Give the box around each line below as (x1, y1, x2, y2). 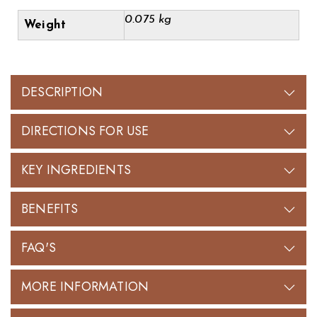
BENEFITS (21, 199, 79, 218)
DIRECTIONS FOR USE (21, 121, 149, 140)
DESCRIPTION (21, 82, 103, 101)
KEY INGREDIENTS (21, 160, 131, 179)
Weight (24, 19, 67, 31)
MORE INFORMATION (21, 277, 149, 296)
